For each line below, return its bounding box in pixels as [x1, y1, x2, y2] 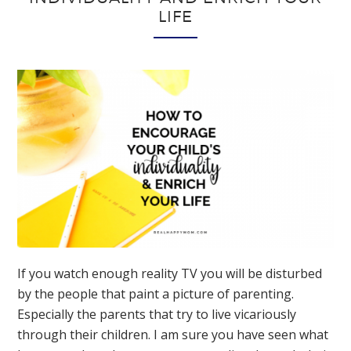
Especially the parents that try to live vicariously [17, 305, 297, 323]
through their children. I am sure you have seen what [17, 325, 329, 343]
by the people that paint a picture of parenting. [17, 284, 298, 302]
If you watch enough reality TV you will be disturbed [17, 264, 323, 282]
